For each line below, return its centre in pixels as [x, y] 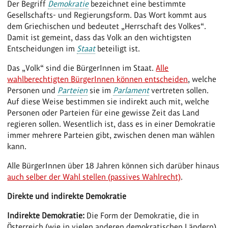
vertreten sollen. [179, 90]
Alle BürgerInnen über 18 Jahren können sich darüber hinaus [113, 165]
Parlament [131, 90]
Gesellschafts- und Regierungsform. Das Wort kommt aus [107, 15]
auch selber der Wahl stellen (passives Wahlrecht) [94, 177]
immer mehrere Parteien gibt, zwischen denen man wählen [111, 135]
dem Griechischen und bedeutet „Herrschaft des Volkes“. [107, 26]
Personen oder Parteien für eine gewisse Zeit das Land [104, 112]
